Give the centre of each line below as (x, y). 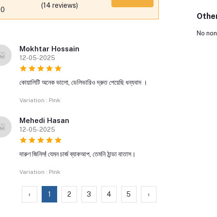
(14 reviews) (60, 5)
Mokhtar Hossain (49, 49)
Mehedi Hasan (44, 120)
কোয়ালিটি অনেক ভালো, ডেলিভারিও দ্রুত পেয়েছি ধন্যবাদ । (83, 82)
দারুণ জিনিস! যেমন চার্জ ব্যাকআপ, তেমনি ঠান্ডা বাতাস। (77, 154)
